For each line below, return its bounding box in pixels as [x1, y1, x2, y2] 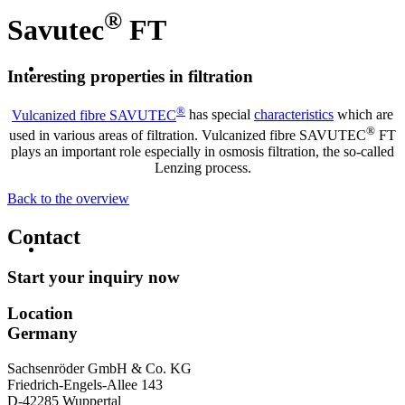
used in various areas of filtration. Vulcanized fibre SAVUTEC [9, 127, 366, 143]
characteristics [254, 107, 334, 123]
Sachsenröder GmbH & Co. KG [7, 361, 192, 377]
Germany [7, 324, 78, 344]
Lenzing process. [154, 159, 251, 175]
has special [185, 107, 254, 123]
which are [334, 107, 393, 123]
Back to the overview [7, 190, 129, 206]
